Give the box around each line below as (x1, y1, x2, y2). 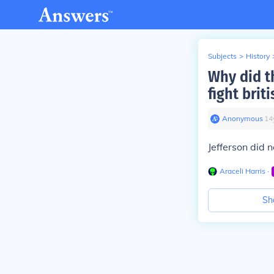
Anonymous (222, 114, 263, 123)
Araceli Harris (220, 166, 265, 176)
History (246, 51, 270, 61)
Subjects (208, 51, 237, 61)
